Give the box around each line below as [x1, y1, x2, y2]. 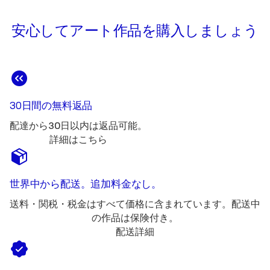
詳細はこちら [49, 134, 107, 146]
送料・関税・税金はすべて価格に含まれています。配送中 [10, 199, 260, 210]
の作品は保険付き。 [92, 213, 178, 224]
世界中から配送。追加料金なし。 [10, 178, 162, 190]
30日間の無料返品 [10, 100, 93, 112]
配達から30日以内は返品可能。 [10, 121, 147, 132]
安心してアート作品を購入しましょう [11, 22, 259, 40]
